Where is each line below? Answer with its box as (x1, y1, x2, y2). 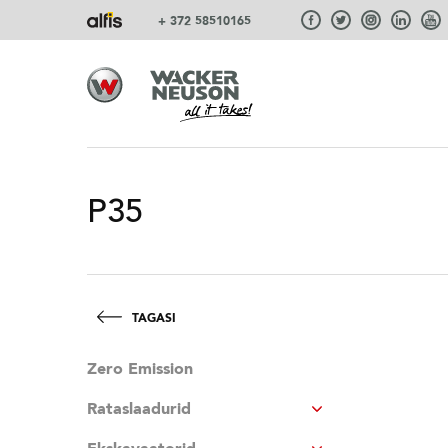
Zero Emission (87, 358, 193, 380)
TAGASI (132, 310, 176, 326)
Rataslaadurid (87, 398, 191, 420)
